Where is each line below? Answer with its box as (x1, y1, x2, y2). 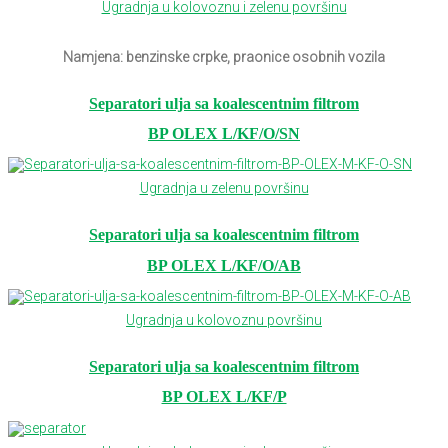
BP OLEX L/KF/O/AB (147, 255, 301, 275)
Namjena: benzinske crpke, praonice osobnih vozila (63, 48, 385, 65)
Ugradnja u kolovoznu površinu (126, 312, 322, 328)
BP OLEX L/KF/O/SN (148, 123, 300, 143)
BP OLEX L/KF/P (161, 387, 287, 407)
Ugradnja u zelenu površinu (139, 180, 309, 197)
